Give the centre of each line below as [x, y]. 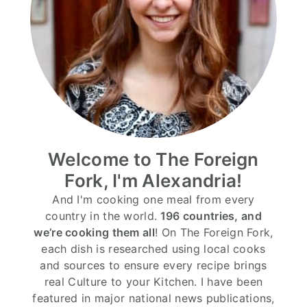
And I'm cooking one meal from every [153, 199]
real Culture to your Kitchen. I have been [153, 281]
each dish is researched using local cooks [153, 248]
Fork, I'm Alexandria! [153, 180]
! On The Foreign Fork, [214, 232]
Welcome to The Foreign [153, 159]
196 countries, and [209, 216]
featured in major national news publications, [153, 298]
